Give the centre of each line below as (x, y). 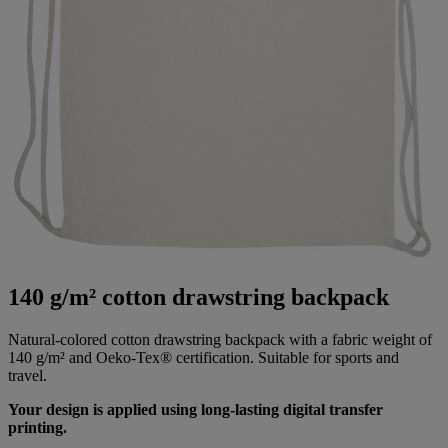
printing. (37, 427)
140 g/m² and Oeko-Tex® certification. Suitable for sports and (203, 357)
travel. (27, 375)
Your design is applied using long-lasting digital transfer (195, 409)
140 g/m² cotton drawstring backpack (198, 296)
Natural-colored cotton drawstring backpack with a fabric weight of (220, 339)
